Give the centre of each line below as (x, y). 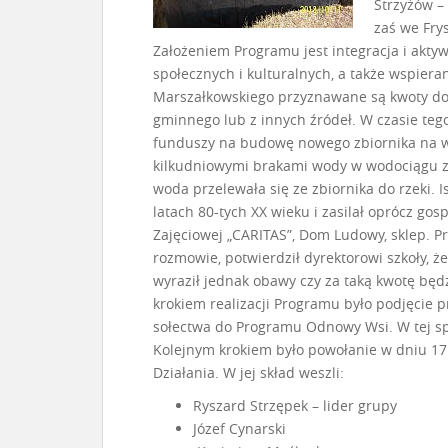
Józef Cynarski (239, 428)
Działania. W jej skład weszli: (248, 372)
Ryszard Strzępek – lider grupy (295, 405)
